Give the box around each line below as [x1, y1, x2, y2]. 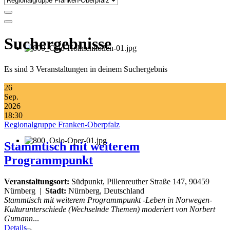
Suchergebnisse [4, 34, 111, 53]
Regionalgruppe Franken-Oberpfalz [4, 120, 120, 129]
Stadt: [45, 186, 66, 196]
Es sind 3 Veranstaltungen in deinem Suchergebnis [4, 64, 167, 73]
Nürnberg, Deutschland [66, 186, 144, 196]
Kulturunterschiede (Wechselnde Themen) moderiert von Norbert [4, 205, 215, 214]
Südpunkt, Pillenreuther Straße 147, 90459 [69, 177, 209, 186]
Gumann [4, 214, 33, 223]
